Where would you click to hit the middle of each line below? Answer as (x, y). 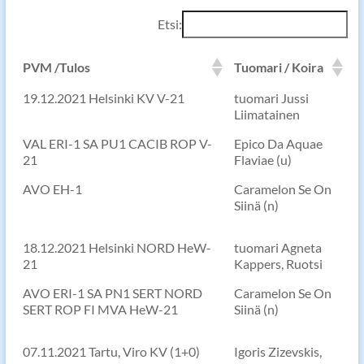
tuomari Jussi (271, 98)
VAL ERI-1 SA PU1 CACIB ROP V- (117, 144)
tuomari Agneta (277, 248)
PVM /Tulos (56, 67)
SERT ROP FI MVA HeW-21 (100, 310)
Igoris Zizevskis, (277, 352)
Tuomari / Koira (278, 67)
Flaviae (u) (262, 160)
